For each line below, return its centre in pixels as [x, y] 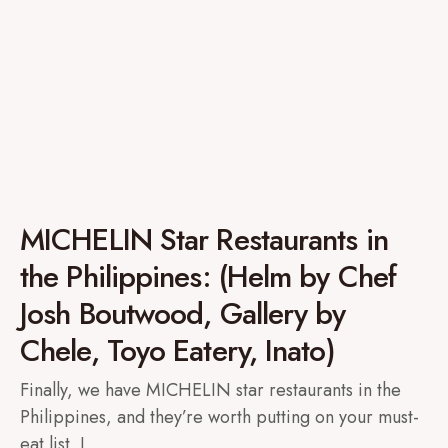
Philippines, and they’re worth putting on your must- [219, 417]
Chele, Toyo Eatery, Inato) [177, 350]
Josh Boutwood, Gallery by [183, 313]
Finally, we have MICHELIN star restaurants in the [210, 390]
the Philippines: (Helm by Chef [208, 276]
